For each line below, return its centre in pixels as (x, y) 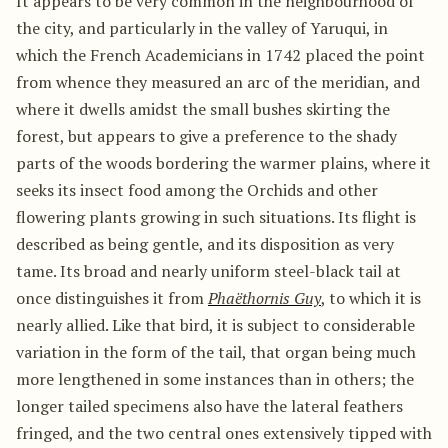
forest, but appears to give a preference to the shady (206, 136)
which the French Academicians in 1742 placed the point (220, 55)
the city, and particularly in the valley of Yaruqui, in (202, 28)
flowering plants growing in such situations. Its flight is (216, 217)
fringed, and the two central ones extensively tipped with (224, 433)
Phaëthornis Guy (264, 298)
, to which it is (371, 298)
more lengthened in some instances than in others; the (215, 379)
